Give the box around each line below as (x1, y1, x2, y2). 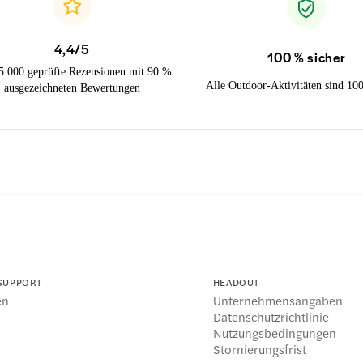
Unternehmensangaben (212, 292, 343, 310)
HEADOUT (212, 274, 260, 289)
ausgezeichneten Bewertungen (3, 81, 140, 94)
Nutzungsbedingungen (212, 324, 336, 342)
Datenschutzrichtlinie (212, 308, 329, 326)
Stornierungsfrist (212, 340, 306, 358)
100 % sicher (267, 47, 346, 66)
